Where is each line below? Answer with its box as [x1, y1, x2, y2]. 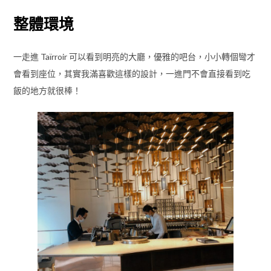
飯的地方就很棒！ [13, 85, 81, 96]
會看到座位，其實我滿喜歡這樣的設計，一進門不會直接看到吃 [13, 68, 250, 79]
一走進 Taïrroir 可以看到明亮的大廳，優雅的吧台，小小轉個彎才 [13, 51, 255, 62]
